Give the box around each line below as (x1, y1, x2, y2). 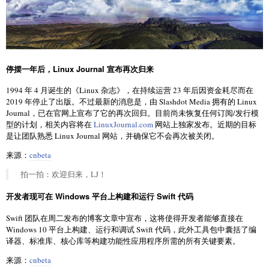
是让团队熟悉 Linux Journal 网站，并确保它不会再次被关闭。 (6, 130, 219, 141)
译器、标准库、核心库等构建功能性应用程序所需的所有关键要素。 (6, 235, 240, 246)
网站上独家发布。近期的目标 (153, 118, 256, 130)
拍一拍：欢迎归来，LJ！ (20, 168, 106, 180)
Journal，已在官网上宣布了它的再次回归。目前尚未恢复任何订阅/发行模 (6, 107, 259, 118)
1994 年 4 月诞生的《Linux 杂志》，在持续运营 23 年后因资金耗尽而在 (6, 84, 253, 95)
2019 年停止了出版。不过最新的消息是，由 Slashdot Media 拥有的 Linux (6, 95, 257, 107)
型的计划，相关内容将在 (6, 118, 94, 130)
